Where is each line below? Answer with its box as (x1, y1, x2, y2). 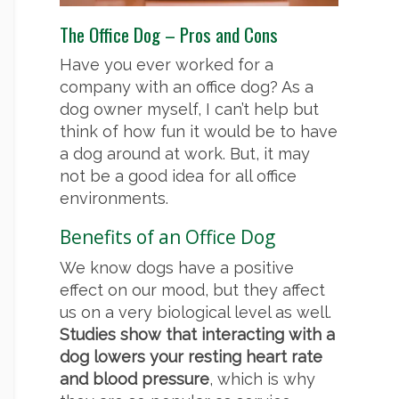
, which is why (209, 370, 315, 389)
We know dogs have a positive (60, 258, 294, 278)
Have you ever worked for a (60, 55, 273, 75)
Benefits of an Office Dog (60, 224, 275, 250)
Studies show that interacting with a (60, 325, 335, 345)
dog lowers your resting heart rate (60, 347, 322, 367)
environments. (60, 189, 168, 208)
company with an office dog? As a (60, 77, 313, 97)
